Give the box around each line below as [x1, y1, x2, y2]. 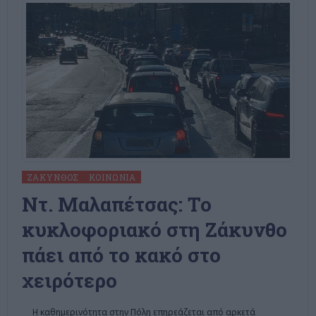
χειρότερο [21, 267, 117, 294]
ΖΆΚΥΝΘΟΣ [26, 171, 80, 183]
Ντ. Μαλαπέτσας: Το [21, 191, 212, 218]
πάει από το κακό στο [21, 242, 221, 269]
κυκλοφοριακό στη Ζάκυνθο [21, 217, 287, 243]
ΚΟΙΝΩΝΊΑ [89, 171, 137, 183]
